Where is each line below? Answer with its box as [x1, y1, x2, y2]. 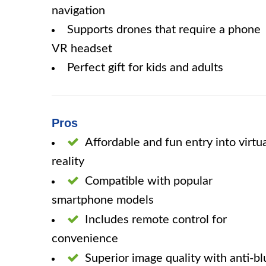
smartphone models [52, 194, 154, 206]
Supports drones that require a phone [67, 24, 261, 36]
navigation [52, 5, 105, 17]
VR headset [52, 43, 112, 55]
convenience [52, 233, 118, 245]
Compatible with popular [85, 175, 213, 187]
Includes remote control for [85, 214, 227, 226]
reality [52, 156, 84, 167]
